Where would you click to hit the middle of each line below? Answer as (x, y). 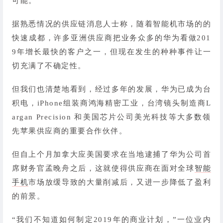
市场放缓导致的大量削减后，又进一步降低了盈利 (120, 182)
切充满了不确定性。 (49, 65)
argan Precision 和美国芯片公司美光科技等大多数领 (111, 117)
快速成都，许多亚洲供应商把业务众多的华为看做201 (111, 38)
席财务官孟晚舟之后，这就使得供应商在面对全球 (103, 168)
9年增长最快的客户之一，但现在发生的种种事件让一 (111, 52)
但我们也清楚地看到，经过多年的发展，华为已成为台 (111, 89)
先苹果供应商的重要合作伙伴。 (69, 131)
